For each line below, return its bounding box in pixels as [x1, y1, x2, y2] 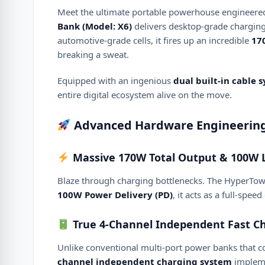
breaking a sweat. [57, 49, 129, 60]
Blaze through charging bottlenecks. [57, 174, 205, 186]
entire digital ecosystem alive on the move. [57, 89, 232, 101]
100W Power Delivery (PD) [57, 189, 173, 201]
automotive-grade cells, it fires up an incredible [57, 34, 251, 46]
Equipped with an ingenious [57, 75, 173, 86]
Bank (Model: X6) [57, 20, 132, 32]
